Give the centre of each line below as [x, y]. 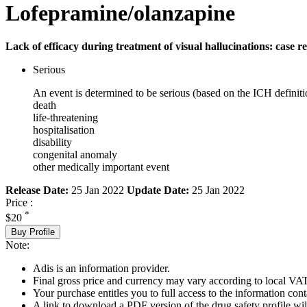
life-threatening [65, 118]
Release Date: [37, 191]
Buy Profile [33, 232]
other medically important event [101, 167]
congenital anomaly [75, 155]
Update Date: [158, 191]
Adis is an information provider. [101, 268]
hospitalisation [64, 130]
